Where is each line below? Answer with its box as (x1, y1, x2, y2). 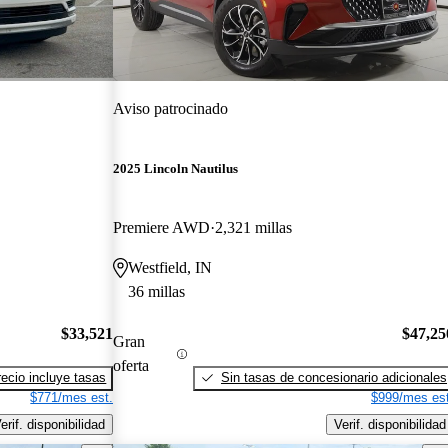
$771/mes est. (30, 389, 114, 405)
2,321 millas (215, 219, 293, 237)
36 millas (128, 283, 186, 301)
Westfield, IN (128, 259, 213, 277)
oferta (113, 357, 150, 375)
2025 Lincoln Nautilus (113, 161, 239, 177)
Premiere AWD (113, 219, 211, 237)
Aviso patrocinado (113, 99, 229, 117)
